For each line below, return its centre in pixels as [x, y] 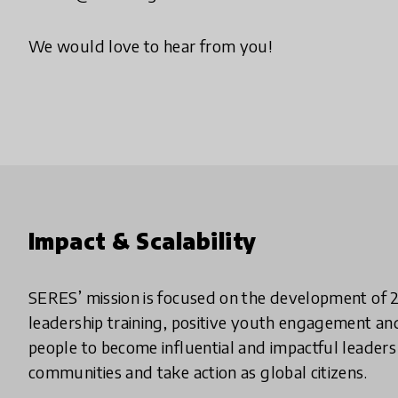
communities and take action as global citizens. [198, 372]
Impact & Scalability [143, 241]
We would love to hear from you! [151, 46]
